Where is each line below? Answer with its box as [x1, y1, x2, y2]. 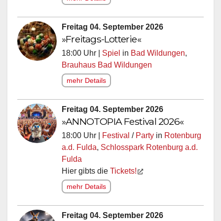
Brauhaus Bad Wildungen [62, 60, 152, 69]
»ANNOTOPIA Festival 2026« [62, 115, 184, 127]
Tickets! [110, 166, 137, 175]
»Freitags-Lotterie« [62, 33, 141, 45]
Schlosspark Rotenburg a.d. [101, 143, 198, 151]
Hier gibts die [62, 166, 110, 175]
